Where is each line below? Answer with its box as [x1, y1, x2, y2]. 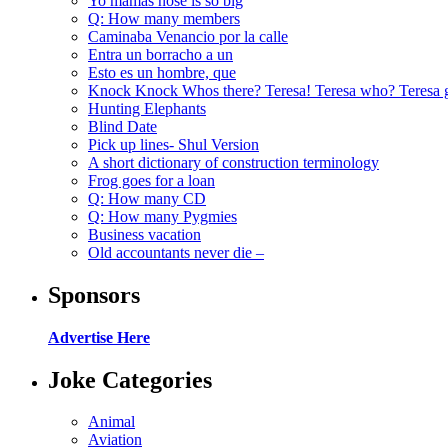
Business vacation [88, 225, 201, 243]
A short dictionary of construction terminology [88, 153, 379, 171]
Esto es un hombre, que [88, 63, 236, 81]
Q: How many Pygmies [88, 207, 237, 225]
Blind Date [88, 117, 157, 135]
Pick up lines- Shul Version [88, 135, 259, 153]
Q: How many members [88, 9, 240, 27]
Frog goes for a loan [88, 171, 215, 189]
